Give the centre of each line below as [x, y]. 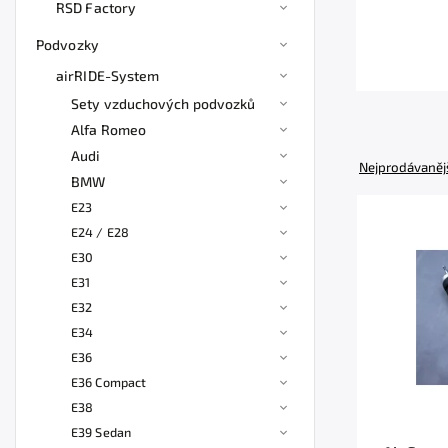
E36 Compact [109, 382]
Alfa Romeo [108, 129]
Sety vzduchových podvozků [163, 103]
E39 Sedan [101, 432]
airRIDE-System [108, 75]
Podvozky [67, 44]
